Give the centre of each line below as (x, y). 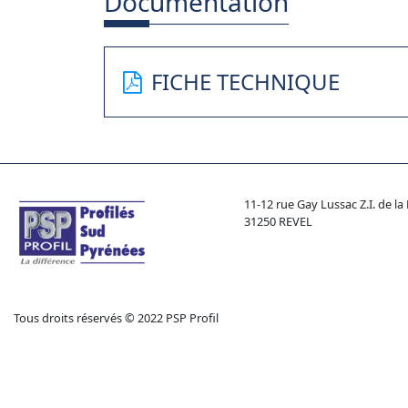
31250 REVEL (279, 221)
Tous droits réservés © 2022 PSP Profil (116, 317)
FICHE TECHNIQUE (245, 82)
